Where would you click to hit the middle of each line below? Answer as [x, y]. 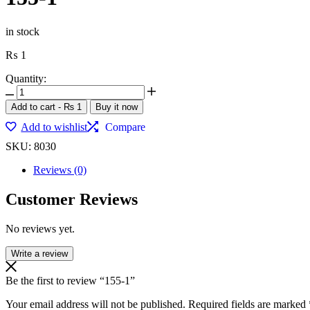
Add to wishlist [54, 127]
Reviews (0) [60, 170]
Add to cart [33, 107]
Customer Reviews [72, 199]
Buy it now [117, 107]
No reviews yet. [40, 228]
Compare [126, 127]
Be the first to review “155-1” [70, 280]
